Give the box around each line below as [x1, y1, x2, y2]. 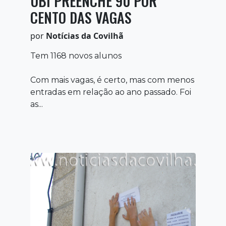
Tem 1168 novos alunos [30, 50, 122, 61]
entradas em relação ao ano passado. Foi [30, 87, 191, 97]
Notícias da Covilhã [46, 30, 124, 41]
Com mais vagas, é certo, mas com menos [30, 75, 194, 85]
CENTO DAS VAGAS [30, 7, 132, 28]
